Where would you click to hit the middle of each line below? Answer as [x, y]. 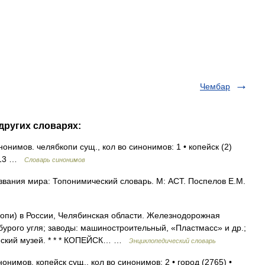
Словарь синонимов [55, 160]
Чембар [215, 86]
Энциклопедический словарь [172, 241]
